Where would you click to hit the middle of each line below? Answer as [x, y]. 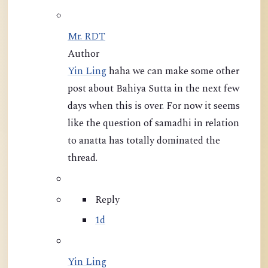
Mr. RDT [86, 37]
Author [83, 54]
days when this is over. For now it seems [154, 106]
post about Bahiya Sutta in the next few [153, 89]
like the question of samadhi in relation [136, 124]
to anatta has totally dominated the [144, 141]
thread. [83, 159]
